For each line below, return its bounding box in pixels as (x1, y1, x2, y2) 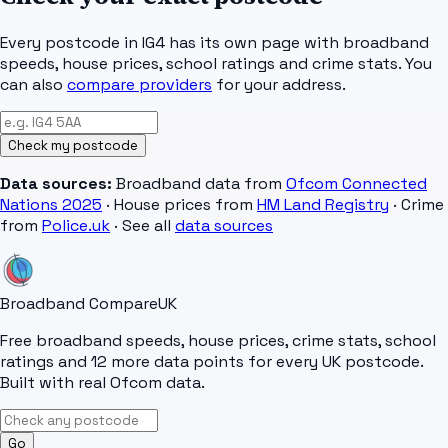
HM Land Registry (257, 194, 389, 216)
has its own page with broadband (165, 32, 429, 54)
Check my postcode (8, 137, 138, 155)
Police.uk (42, 215, 110, 237)
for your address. (216, 74, 346, 96)
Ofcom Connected (286, 173, 427, 195)
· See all (114, 215, 171, 237)
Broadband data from (112, 173, 282, 195)
